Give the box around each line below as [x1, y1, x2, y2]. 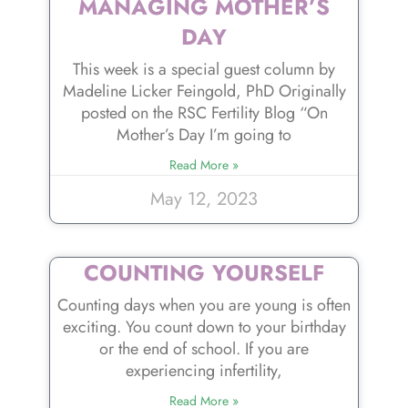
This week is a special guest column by [73, 57, 335, 82]
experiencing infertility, [126, 359, 282, 383]
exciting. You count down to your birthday [62, 315, 346, 340]
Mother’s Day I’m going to [117, 123, 291, 148]
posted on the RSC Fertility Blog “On [80, 101, 328, 126]
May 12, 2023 [150, 186, 258, 213]
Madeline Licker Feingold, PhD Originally [62, 79, 346, 104]
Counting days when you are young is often [57, 293, 351, 318]
